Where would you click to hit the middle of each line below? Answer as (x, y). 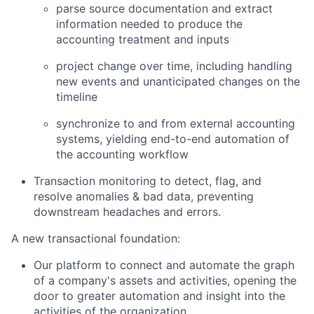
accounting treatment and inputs (143, 40)
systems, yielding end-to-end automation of (173, 139)
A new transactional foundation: (96, 239)
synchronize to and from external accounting (176, 124)
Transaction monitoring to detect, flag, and (148, 181)
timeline (77, 97)
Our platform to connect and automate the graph (164, 265)
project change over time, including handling (174, 66)
